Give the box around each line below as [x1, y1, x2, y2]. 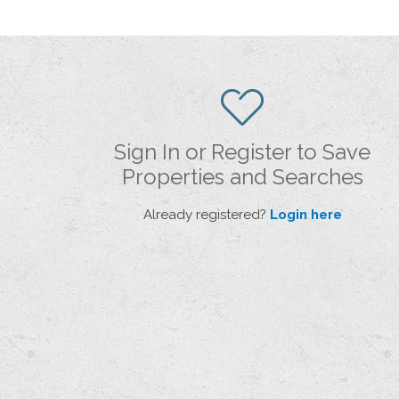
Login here [269, 206, 342, 223]
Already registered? [142, 206, 270, 223]
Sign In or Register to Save [114, 138, 370, 165]
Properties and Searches [121, 163, 363, 190]
